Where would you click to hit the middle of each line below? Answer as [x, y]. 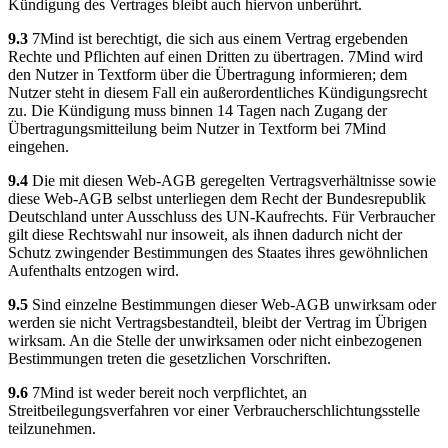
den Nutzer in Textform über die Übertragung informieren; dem [207, 74]
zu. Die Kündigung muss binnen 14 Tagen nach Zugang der [197, 110]
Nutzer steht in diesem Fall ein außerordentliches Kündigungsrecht [217, 92]
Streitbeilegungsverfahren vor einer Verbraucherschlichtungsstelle [214, 410]
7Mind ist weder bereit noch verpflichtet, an [167, 392]
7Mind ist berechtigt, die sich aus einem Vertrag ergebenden [218, 38]
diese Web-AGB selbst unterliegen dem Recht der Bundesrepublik [217, 198]
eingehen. [38, 146]
